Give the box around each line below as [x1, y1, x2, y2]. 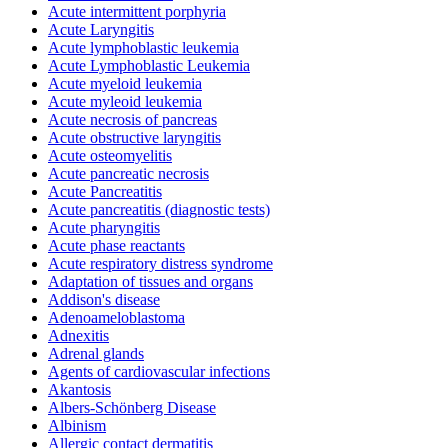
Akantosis [48, 380, 111, 398]
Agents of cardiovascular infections [48, 362, 270, 380]
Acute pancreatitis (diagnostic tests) [48, 200, 270, 218]
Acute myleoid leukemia [48, 92, 202, 110]
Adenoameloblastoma [48, 308, 185, 326]
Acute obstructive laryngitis [48, 128, 221, 146]
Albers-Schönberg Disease [48, 398, 216, 416]
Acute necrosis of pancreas [48, 110, 217, 128]
